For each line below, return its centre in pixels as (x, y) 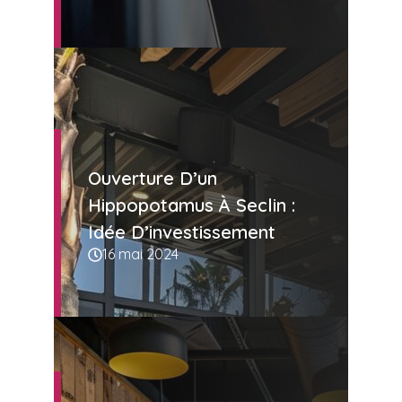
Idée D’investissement (182, 232)
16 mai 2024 (140, 254)
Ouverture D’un (153, 179)
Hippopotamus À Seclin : (192, 205)
